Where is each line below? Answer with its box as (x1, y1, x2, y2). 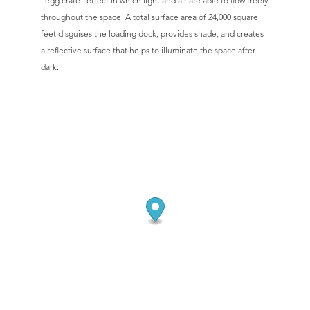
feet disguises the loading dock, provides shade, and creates (41, 28, 264, 39)
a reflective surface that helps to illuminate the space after (41, 44, 255, 55)
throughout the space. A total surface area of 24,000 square (41, 11, 258, 22)
